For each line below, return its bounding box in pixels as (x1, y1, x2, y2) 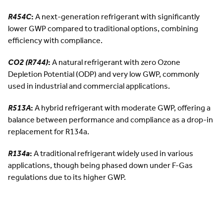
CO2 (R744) (8, 57, 48, 67)
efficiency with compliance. (8, 35, 103, 45)
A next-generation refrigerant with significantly (34, 11, 200, 21)
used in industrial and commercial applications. (8, 81, 170, 91)
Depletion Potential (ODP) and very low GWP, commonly (8, 69, 199, 79)
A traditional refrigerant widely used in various (32, 148, 193, 158)
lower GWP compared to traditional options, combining (8, 23, 198, 33)
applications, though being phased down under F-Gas (8, 160, 193, 170)
